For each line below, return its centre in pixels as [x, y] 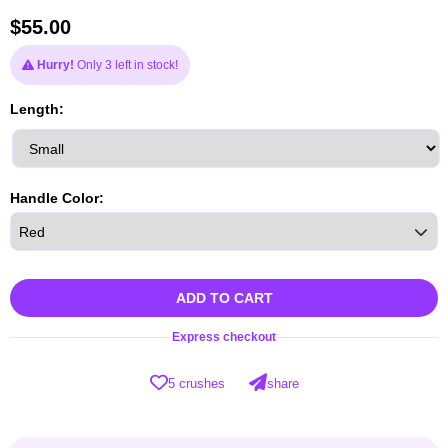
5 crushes [196, 383]
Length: [37, 109]
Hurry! [55, 65]
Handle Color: [57, 198]
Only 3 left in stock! [126, 65]
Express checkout [224, 337]
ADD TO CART [224, 298]
